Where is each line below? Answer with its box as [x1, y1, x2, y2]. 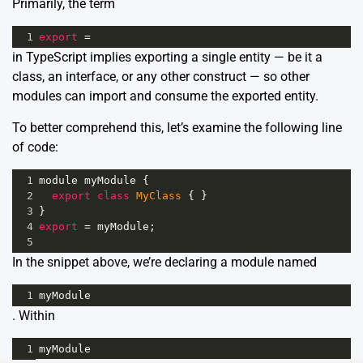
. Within [12, 308, 55, 324]
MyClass [136, 190, 181, 203]
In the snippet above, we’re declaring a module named [12, 254, 317, 271]
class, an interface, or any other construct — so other [12, 69, 310, 85]
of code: [12, 139, 58, 156]
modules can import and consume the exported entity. [12, 88, 318, 105]
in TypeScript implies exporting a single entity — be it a [12, 49, 322, 66]
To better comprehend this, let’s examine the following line [12, 120, 342, 136]
